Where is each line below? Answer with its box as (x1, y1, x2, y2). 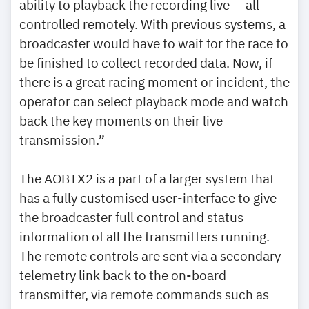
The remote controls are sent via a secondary (19, 246, 281, 264)
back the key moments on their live (19, 111, 223, 129)
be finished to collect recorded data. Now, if (19, 53, 272, 71)
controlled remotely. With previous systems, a (19, 14, 286, 32)
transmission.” (19, 130, 105, 148)
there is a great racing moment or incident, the (19, 72, 290, 90)
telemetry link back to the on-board (19, 266, 226, 283)
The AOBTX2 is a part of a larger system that (19, 169, 275, 187)
